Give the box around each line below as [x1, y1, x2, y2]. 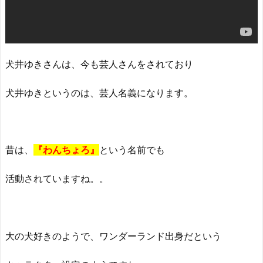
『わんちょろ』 [33, 144, 99, 156]
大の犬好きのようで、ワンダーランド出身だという [5, 230, 221, 242]
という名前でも [99, 144, 165, 156]
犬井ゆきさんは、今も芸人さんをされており [5, 58, 193, 70]
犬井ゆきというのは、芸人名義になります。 [5, 86, 193, 99]
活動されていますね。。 [5, 173, 109, 185]
